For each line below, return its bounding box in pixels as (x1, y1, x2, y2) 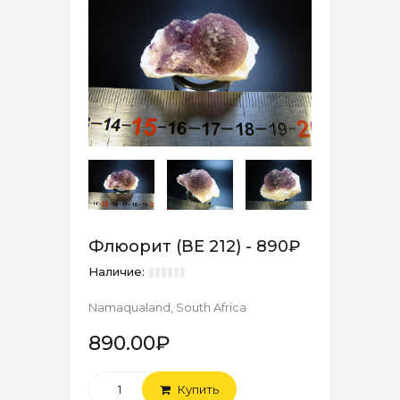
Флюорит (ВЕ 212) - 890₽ (88, 236, 301, 256)
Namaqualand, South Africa (88, 299, 246, 314)
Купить (175, 381, 219, 396)
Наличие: (88, 263, 145, 279)
